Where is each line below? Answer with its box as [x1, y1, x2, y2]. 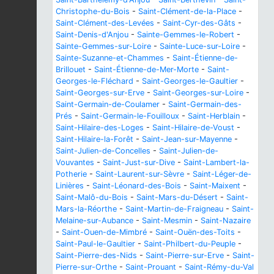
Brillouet [56, 65, 86, 75]
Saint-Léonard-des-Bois [92, 181, 181, 191]
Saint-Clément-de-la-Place [138, 7, 236, 17]
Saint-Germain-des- [168, 100, 242, 109]
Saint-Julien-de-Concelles [56, 146, 150, 156]
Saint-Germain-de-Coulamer [56, 100, 160, 109]
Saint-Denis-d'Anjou [56, 30, 128, 40]
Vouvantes [56, 158, 94, 168]
